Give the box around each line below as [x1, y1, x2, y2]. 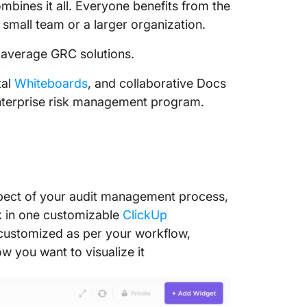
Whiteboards [14, 76, 88, 90]
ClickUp [123, 208, 167, 222]
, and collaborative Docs [88, 76, 226, 90]
